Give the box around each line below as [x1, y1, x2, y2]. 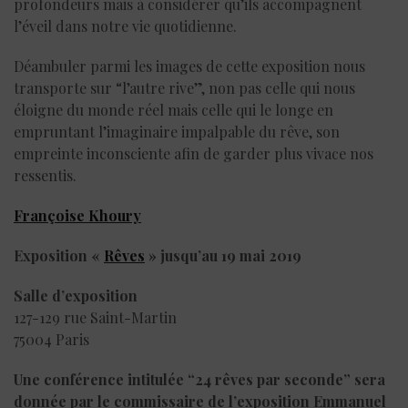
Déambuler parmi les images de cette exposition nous [14, 56, 365, 76]
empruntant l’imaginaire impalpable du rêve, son [14, 121, 340, 141]
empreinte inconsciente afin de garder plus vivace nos [14, 143, 373, 163]
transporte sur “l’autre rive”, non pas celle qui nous [14, 77, 355, 97]
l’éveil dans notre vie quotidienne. [14, 15, 237, 36]
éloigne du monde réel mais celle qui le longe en [14, 99, 333, 119]
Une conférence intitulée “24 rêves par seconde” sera [14, 369, 385, 389]
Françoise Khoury [14, 205, 141, 225]
